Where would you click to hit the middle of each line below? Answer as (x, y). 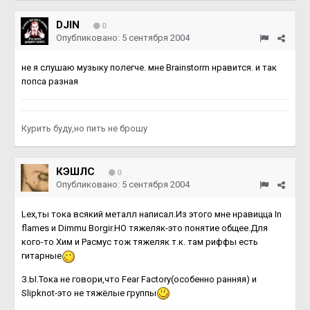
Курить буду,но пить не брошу (84, 128)
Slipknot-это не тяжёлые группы (89, 293)
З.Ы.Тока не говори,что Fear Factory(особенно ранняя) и (139, 279)
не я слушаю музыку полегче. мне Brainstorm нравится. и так (149, 67)
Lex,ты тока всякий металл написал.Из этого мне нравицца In (152, 214)
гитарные (42, 256)
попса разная (50, 81)
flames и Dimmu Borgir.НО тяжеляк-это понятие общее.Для (145, 228)
